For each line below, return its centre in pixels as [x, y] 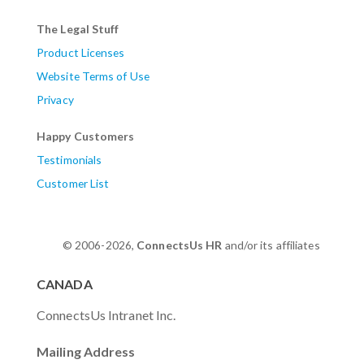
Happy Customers [86, 136]
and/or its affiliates [275, 245]
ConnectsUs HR [180, 245]
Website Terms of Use [93, 76]
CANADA [65, 284]
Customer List [73, 183]
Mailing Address [86, 351]
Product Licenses [81, 52]
